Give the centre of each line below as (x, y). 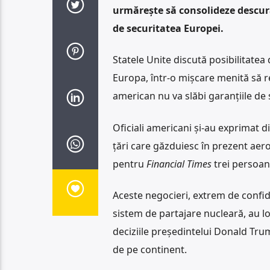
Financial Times (179, 164)
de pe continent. (149, 250)
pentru (129, 164)
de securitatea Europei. (168, 28)
